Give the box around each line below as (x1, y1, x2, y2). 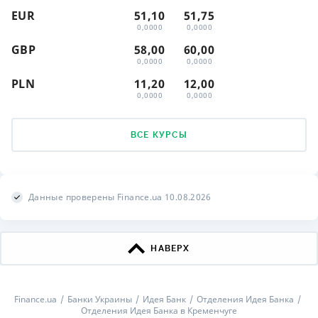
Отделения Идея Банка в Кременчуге (81, 305, 237, 317)
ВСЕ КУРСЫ (131, 130, 187, 140)
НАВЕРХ (150, 243, 190, 253)
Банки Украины (67, 293, 132, 305)
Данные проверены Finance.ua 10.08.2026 (28, 191, 212, 203)
